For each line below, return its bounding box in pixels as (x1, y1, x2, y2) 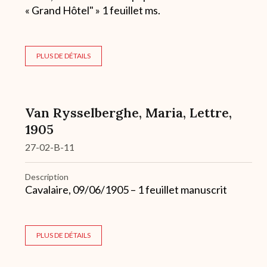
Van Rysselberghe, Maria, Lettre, (25, 104, 232, 122)
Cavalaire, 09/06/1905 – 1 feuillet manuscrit (25, 183, 227, 197)
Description (25, 172, 69, 182)
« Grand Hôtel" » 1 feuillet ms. (25, 4, 160, 17)
